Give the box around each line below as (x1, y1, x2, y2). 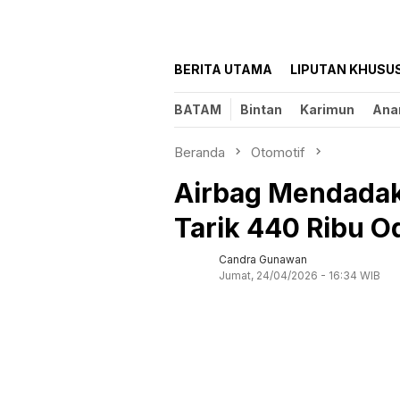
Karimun (300, 102, 354, 118)
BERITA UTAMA (174, 62, 272, 78)
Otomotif (251, 144, 305, 162)
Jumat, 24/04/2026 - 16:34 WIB (219, 269, 380, 283)
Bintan (240, 102, 282, 118)
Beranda (174, 144, 225, 162)
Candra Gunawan (219, 253, 307, 267)
